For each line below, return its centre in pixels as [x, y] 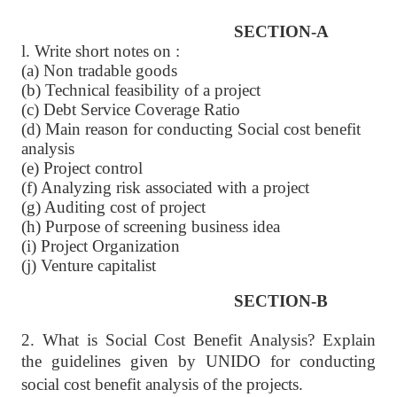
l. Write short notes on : [101, 51]
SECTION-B [281, 301]
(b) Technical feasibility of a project [141, 90]
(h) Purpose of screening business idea [151, 226]
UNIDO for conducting [291, 361]
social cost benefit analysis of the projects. [162, 384]
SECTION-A [277, 31]
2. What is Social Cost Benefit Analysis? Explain [198, 340]
